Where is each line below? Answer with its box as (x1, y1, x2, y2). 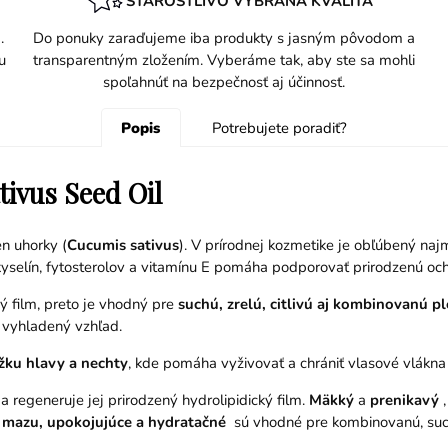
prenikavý (365, 389, 439, 410)
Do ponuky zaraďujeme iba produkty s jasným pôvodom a (33, 28, 415, 49)
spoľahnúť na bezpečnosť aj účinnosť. (103, 72, 345, 93)
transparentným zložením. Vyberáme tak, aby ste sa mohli (33, 50, 415, 71)
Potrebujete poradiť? (211, 118, 347, 139)
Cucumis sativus (66, 235, 179, 255)
